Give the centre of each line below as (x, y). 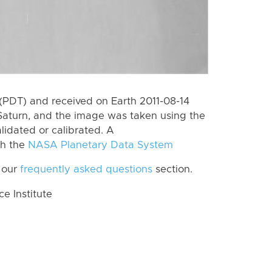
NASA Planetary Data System (100, 145)
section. (172, 170)
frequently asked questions (86, 170)
